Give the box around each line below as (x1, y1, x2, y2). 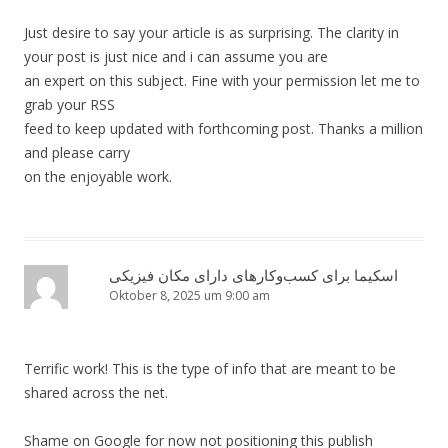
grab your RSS (24, 95, 115, 115)
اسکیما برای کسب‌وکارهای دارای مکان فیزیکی (109, 265, 398, 286)
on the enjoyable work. (24, 167, 172, 187)
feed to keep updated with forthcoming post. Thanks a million (24, 119, 423, 139)
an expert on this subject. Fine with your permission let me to (24, 71, 420, 91)
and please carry (24, 143, 130, 163)
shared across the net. (24, 383, 168, 403)
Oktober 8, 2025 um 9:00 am (109, 287, 270, 305)
